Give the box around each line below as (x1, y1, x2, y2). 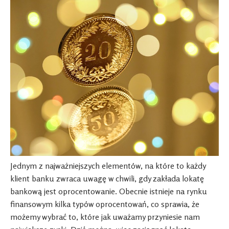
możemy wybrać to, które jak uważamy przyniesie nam (10, 211, 200, 222)
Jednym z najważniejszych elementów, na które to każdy (10, 160, 205, 171)
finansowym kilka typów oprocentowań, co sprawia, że (10, 198, 199, 209)
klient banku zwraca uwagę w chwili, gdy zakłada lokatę (10, 173, 204, 184)
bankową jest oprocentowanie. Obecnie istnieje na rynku (10, 186, 207, 196)
